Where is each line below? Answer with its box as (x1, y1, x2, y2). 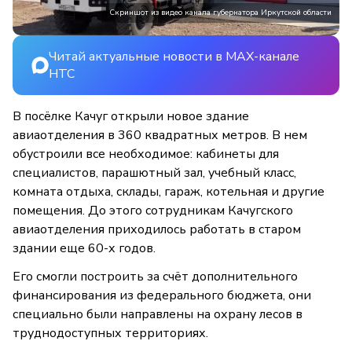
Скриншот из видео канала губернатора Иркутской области (109, 7, 332, 19)
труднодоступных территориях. (13, 324, 208, 343)
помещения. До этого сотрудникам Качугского (13, 202, 293, 220)
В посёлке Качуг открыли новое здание (13, 108, 249, 126)
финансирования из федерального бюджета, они (13, 287, 311, 305)
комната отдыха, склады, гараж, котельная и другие (13, 183, 324, 201)
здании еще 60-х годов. (13, 240, 156, 258)
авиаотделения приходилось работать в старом (13, 221, 301, 239)
